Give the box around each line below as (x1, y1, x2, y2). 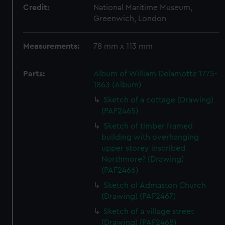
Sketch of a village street (103, 207, 194, 215)
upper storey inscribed (101, 144, 186, 152)
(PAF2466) (101, 166, 139, 174)
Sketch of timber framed (103, 122, 193, 130)
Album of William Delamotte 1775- (93, 70, 218, 78)
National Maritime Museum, (93, 4, 193, 12)
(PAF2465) (101, 107, 139, 115)
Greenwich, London (93, 15, 167, 23)
